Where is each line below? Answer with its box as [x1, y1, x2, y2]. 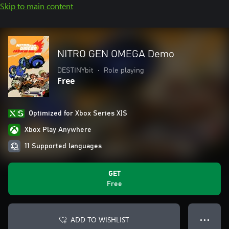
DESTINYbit [57, 67, 94, 74]
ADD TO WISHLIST [71, 215, 129, 224]
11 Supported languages [25, 143, 102, 150]
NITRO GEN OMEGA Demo [57, 49, 174, 59]
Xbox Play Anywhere [25, 126, 91, 133]
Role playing [104, 67, 144, 74]
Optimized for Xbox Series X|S [29, 110, 127, 117]
